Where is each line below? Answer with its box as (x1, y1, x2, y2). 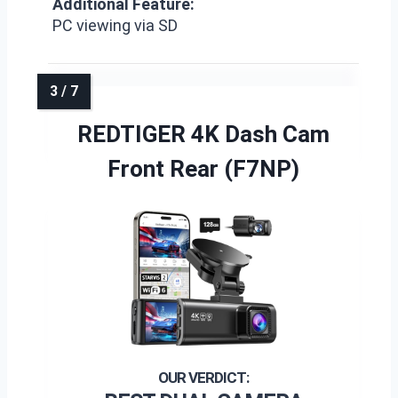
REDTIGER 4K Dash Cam (77, 121, 330, 147)
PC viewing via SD (52, 16, 178, 35)
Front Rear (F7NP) (107, 155, 299, 182)
